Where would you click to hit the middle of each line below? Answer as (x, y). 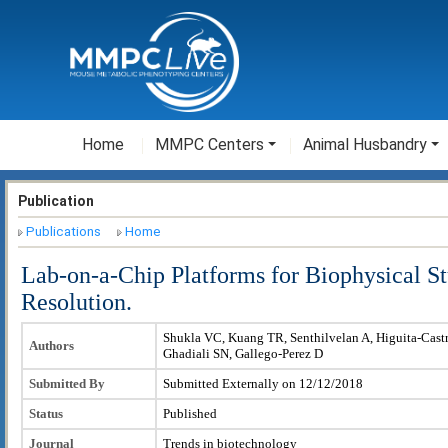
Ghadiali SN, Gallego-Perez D (243, 353)
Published (190, 413)
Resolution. (76, 301)
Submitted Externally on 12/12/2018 (263, 383)
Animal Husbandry (365, 144)
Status (46, 413)
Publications (63, 232)
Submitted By (67, 383)
